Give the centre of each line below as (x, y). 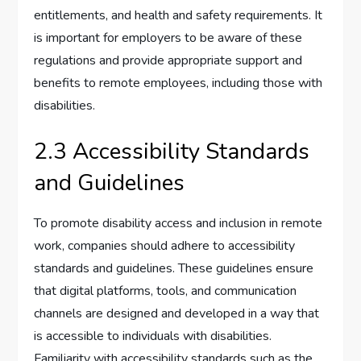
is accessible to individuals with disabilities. (153, 336)
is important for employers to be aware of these (168, 38)
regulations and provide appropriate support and (168, 61)
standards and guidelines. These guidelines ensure (174, 269)
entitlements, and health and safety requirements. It (178, 16)
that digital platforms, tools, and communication (166, 291)
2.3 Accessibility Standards (172, 152)
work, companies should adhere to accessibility (165, 246)
